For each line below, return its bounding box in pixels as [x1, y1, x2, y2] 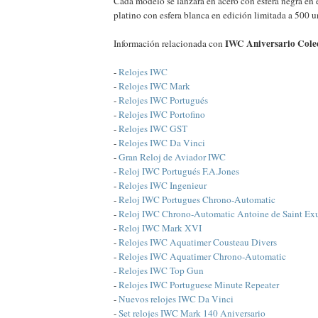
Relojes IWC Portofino [119, 108, 205, 121]
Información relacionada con [114, 37, 225, 50]
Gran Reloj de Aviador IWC [119, 150, 226, 164]
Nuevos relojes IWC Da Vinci [119, 292, 234, 306]
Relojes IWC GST [119, 122, 187, 136]
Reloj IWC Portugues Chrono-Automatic [119, 193, 275, 207]
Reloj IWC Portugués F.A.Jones [119, 165, 239, 178]
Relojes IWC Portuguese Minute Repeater [119, 278, 279, 292]
